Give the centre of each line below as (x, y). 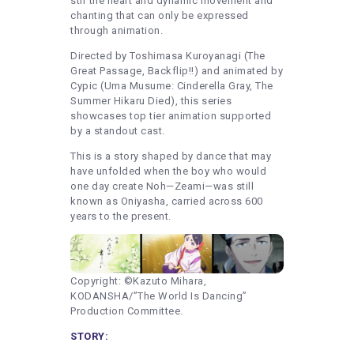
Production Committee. (127, 311)
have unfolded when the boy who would (168, 171)
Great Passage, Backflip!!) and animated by (177, 70)
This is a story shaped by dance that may (171, 156)
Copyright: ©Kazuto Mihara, (138, 281)
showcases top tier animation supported (171, 115)
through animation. (117, 30)
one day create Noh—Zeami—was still (162, 186)
